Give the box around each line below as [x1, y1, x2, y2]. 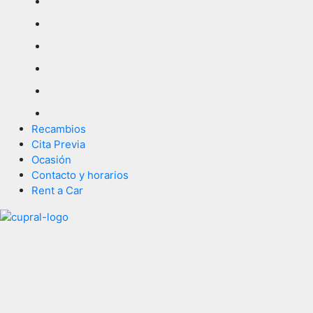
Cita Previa [31, 137, 85, 151]
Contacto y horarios [31, 168, 129, 182]
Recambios [31, 122, 86, 136]
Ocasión [31, 152, 71, 166]
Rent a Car [31, 183, 83, 197]
